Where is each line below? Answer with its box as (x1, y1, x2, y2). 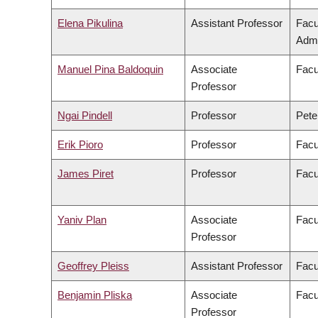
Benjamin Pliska (57, 289, 132, 302)
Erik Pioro (57, 138, 103, 151)
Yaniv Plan (57, 214, 106, 226)
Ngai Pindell (57, 109, 112, 122)
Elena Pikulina (57, 17, 123, 30)
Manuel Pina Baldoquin (57, 63, 163, 76)
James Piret (57, 168, 114, 180)
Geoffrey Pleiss (57, 260, 129, 273)
